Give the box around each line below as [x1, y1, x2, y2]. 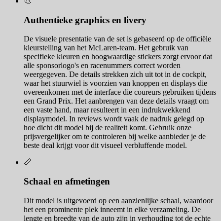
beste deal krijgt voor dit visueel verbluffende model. [24, 141, 187, 150]
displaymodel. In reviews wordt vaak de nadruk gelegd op [24, 114, 204, 123]
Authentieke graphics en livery [24, 14, 147, 25]
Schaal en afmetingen [24, 176, 110, 187]
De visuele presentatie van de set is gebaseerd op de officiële [24, 35, 211, 43]
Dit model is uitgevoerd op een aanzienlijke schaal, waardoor [24, 196, 213, 205]
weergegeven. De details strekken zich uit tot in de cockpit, [24, 70, 207, 79]
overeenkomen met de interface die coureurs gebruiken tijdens [24, 88, 216, 97]
